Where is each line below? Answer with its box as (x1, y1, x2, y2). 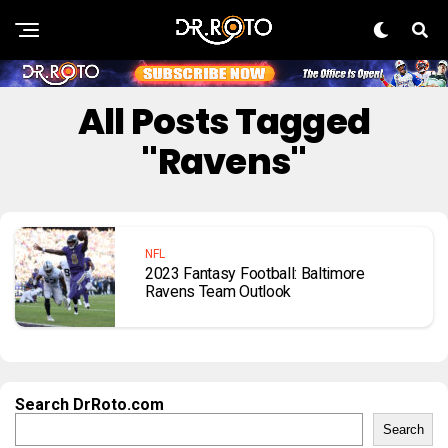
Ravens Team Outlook (145, 282, 291, 302)
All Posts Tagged (77, 96, 371, 148)
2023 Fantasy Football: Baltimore (145, 264, 365, 284)
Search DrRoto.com (15, 395, 164, 415)
